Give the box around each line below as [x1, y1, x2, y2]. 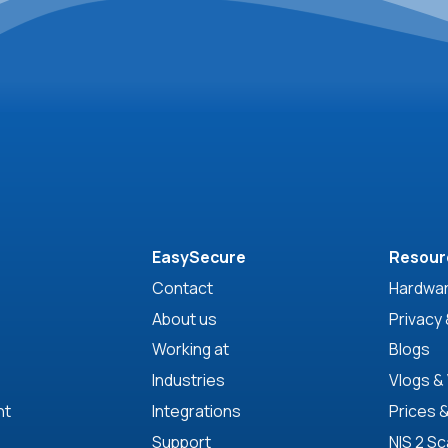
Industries [151, 369, 225, 392]
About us [151, 307, 217, 330]
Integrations [151, 400, 241, 423]
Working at [151, 338, 229, 361]
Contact [151, 276, 213, 299]
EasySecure [151, 245, 246, 268]
